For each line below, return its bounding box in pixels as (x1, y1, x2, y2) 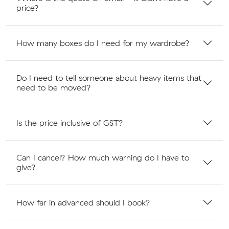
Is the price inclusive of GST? (16, 117, 123, 128)
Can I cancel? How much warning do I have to (16, 152, 189, 163)
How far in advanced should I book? (16, 197, 150, 208)
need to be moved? (16, 82, 91, 93)
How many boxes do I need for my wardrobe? (16, 37, 190, 48)
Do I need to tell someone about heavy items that (16, 73, 201, 83)
